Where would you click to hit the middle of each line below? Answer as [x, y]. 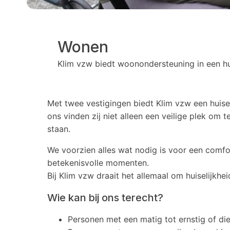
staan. [59, 129]
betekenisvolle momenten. [98, 163]
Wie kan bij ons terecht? [105, 198]
